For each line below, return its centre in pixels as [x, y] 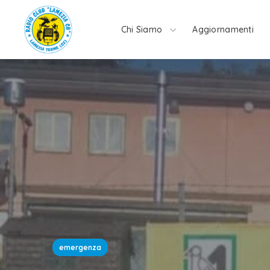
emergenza [80, 247]
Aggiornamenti [223, 30]
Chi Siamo [142, 30]
